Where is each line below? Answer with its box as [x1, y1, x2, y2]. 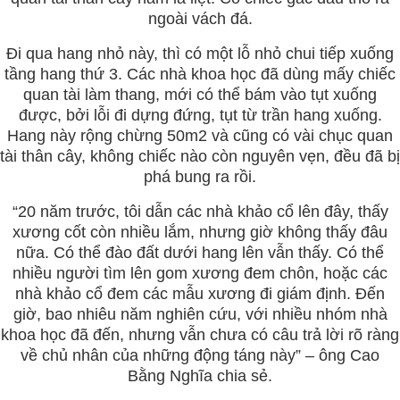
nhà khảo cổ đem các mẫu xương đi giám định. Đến [15, 285, 385, 303]
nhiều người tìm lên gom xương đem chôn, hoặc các [12, 264, 387, 282]
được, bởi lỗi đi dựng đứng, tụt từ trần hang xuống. [18, 106, 382, 124]
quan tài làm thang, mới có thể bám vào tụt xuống [23, 86, 377, 104]
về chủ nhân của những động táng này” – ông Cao [21, 346, 379, 364]
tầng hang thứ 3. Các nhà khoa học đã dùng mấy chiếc [4, 65, 396, 83]
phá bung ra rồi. [144, 168, 256, 186]
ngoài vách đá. [147, 10, 253, 28]
